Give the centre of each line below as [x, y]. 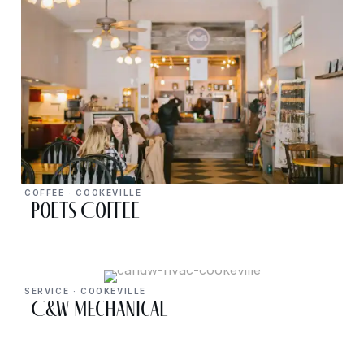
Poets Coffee [85, 210]
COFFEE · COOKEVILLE [83, 192]
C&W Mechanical [100, 308]
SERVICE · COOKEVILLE [85, 290]
